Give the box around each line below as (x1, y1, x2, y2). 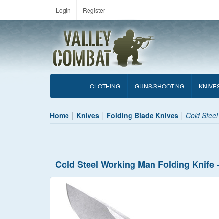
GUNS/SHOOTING (135, 82, 184, 90)
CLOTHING (90, 82, 120, 90)
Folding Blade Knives (107, 110, 178, 120)
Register (83, 6, 105, 14)
